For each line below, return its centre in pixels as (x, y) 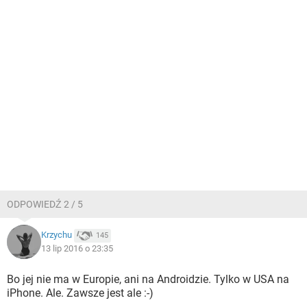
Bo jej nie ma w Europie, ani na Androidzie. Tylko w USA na (148, 279)
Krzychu (57, 235)
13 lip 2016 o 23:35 (77, 248)
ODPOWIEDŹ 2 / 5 (45, 204)
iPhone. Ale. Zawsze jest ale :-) (80, 293)
